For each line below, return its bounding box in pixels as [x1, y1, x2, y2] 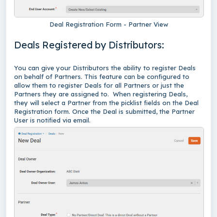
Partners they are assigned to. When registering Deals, [14, 90, 187, 98]
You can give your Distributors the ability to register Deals [14, 64, 196, 72]
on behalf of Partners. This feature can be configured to [14, 73, 189, 81]
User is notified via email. [14, 116, 93, 124]
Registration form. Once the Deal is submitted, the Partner [14, 108, 195, 116]
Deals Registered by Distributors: [14, 39, 164, 51]
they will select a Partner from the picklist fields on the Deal [14, 99, 199, 107]
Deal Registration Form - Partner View [49, 20, 168, 29]
